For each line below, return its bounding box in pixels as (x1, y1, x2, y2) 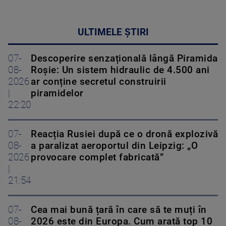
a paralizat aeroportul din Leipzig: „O (31, 140, 198, 151)
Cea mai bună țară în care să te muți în (31, 204, 207, 215)
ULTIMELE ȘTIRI (77, 26, 149, 38)
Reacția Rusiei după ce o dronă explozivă (31, 128, 218, 140)
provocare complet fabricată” (31, 151, 163, 163)
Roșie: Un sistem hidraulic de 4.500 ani (31, 64, 210, 76)
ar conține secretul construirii (31, 76, 166, 87)
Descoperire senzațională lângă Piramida (31, 52, 218, 64)
